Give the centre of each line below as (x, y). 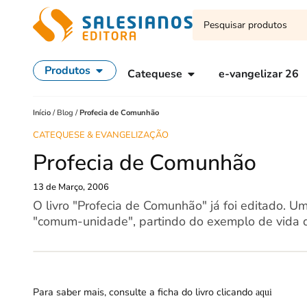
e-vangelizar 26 (259, 74)
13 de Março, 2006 (71, 187)
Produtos (67, 71)
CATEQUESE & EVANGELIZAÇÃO (101, 135)
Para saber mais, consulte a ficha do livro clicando (144, 292)
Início (43, 113)
